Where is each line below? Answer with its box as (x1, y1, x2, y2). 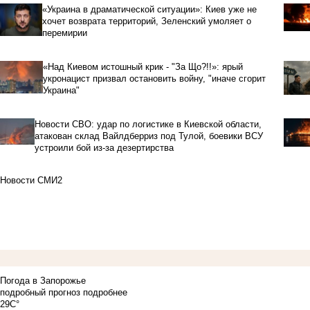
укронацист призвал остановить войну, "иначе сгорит (42, 73, 266, 84)
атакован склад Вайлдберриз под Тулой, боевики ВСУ (34, 131, 263, 142)
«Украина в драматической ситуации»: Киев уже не (42, 4, 257, 15)
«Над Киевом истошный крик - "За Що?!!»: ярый (42, 62, 243, 73)
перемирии (42, 28, 87, 39)
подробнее (83, 287, 127, 298)
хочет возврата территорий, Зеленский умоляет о (42, 16, 251, 27)
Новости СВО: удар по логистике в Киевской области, (34, 119, 262, 130)
